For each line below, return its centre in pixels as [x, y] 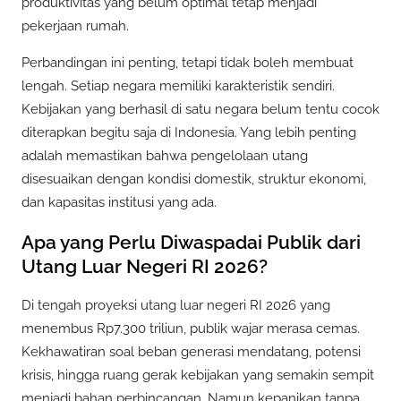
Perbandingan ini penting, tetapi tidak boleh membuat [188, 63]
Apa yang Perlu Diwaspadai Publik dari [191, 242]
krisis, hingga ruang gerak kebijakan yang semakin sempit [198, 375]
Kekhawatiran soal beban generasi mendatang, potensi [191, 352]
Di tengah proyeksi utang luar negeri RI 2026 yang [176, 306]
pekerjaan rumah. [75, 26]
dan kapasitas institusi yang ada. [119, 203]
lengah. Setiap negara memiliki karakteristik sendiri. [178, 86]
